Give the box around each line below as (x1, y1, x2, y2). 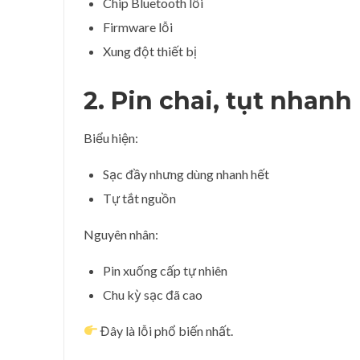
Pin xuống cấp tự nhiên (103, 262, 227, 278)
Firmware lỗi (103, 18, 173, 35)
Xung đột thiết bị (103, 43, 197, 59)
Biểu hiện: (84, 129, 138, 145)
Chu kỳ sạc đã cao (103, 286, 202, 302)
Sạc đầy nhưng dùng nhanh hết (103, 166, 269, 182)
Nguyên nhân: (84, 226, 158, 242)
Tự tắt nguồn (103, 190, 176, 206)
